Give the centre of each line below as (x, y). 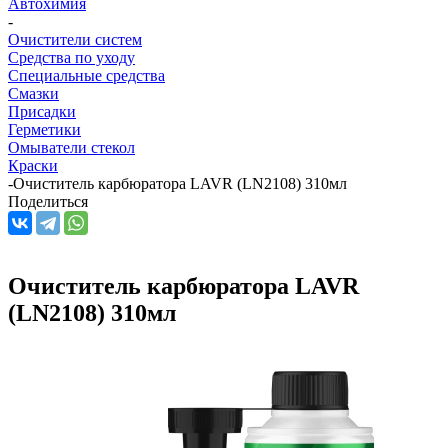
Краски (33, 165)
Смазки (33, 93)
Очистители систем (75, 39)
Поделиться (48, 201)
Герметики (44, 129)
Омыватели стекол (71, 147)
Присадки (42, 111)
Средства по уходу (71, 57)
